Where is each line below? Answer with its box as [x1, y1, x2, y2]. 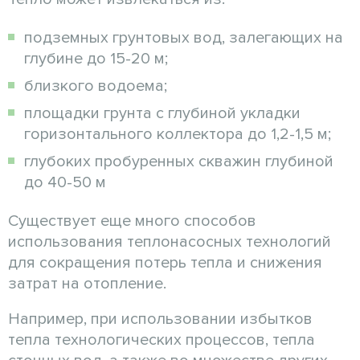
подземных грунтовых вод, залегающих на [24, 27, 343, 47]
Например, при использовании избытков [8, 309, 313, 329]
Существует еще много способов [8, 211, 256, 231]
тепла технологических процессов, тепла [8, 329, 315, 350]
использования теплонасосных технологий [8, 231, 331, 252]
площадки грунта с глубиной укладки [24, 103, 301, 123]
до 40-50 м [24, 172, 106, 192]
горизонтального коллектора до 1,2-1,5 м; [24, 124, 331, 144]
